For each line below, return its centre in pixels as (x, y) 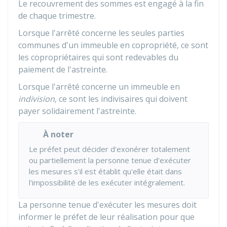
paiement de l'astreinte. (63, 69)
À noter (58, 134)
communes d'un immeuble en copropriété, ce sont (113, 45)
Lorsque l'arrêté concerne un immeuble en (99, 87)
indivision (36, 99)
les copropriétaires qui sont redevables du (98, 57)
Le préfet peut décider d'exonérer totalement (109, 149)
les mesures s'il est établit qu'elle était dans (105, 171)
